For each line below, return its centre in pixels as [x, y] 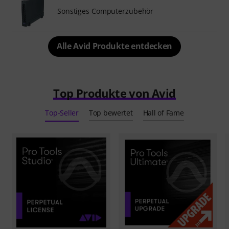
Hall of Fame [163, 112]
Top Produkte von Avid [114, 93]
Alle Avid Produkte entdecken [114, 46]
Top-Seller [62, 112]
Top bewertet [111, 112]
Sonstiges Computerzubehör [106, 11]
